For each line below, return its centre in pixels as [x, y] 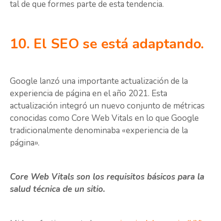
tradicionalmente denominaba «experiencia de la [99, 131]
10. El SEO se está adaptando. [107, 44]
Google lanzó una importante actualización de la [99, 81]
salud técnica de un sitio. [57, 189]
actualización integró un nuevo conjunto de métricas [107, 106]
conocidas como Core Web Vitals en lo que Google [104, 118]
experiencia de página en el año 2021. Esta [89, 94]
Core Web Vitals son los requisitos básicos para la [107, 177]
